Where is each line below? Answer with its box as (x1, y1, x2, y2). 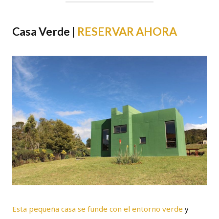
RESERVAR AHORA (77, 24, 177, 39)
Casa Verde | (12, 24, 77, 39)
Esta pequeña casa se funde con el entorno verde (12, 204, 183, 214)
